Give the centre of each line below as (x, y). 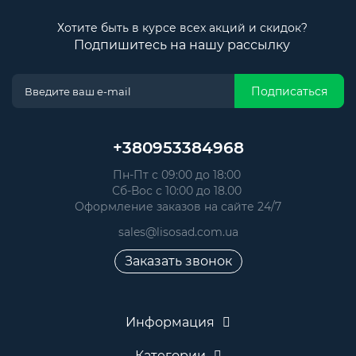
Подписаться (289, 91)
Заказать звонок (178, 261)
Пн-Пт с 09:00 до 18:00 (178, 175)
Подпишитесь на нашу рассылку (182, 45)
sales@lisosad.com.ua (178, 232)
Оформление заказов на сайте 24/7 (178, 207)
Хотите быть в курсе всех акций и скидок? (182, 28)
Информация (170, 323)
